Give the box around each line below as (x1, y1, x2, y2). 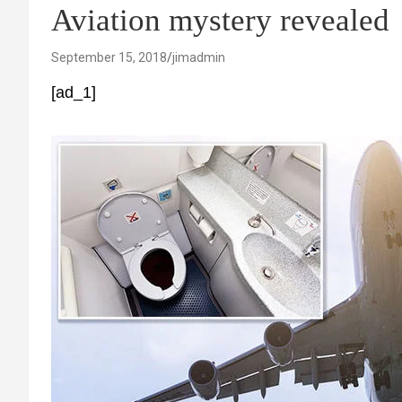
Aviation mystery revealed (51, 3, 389, 38)
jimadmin (172, 50, 225, 65)
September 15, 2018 (51, 50, 167, 65)
